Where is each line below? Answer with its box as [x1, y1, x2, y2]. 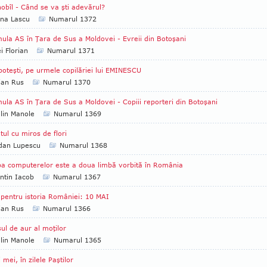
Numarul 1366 [43, 204, 91, 212]
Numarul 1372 [49, 15, 97, 23]
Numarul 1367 [53, 173, 101, 181]
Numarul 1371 [47, 46, 95, 54]
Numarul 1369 [54, 110, 101, 117]
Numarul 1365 [54, 236, 101, 244]
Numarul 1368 [60, 141, 107, 149]
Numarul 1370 [43, 78, 91, 86]
